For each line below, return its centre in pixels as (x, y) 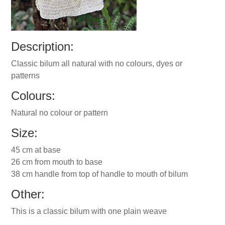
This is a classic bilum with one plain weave (89, 211)
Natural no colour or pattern (60, 113)
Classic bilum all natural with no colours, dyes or (97, 64)
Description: (43, 46)
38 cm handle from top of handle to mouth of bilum (100, 174)
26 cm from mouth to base (57, 162)
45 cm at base (36, 150)
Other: (28, 194)
